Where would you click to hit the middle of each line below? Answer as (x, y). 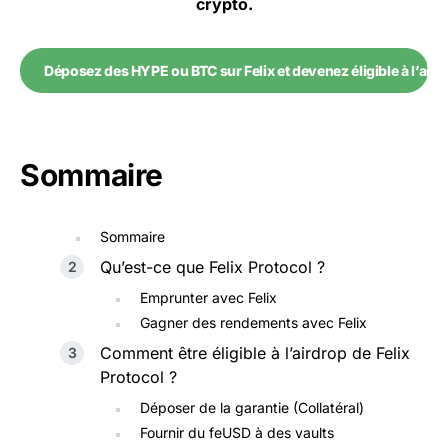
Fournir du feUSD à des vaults (237, 433)
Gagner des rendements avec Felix (253, 323)
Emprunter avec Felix (208, 298)
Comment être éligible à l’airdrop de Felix (255, 353)
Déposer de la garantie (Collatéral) (252, 408)
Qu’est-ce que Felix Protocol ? (212, 267)
